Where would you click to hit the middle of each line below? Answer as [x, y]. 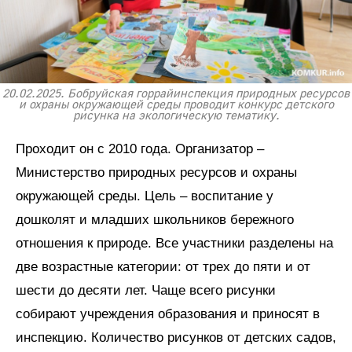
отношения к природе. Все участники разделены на [174, 244]
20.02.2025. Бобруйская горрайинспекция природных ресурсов [176, 94]
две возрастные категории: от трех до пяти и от [163, 267]
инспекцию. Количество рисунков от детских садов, [176, 338]
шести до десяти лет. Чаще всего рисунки [146, 291]
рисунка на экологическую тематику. [176, 116]
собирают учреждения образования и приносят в [168, 314]
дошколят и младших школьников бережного [155, 220]
